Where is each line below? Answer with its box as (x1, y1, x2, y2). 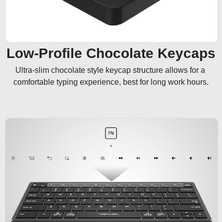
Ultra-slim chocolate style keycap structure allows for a (15, 65, 207, 74)
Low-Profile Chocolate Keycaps (6, 45, 216, 61)
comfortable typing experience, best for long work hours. (13, 77, 209, 86)
